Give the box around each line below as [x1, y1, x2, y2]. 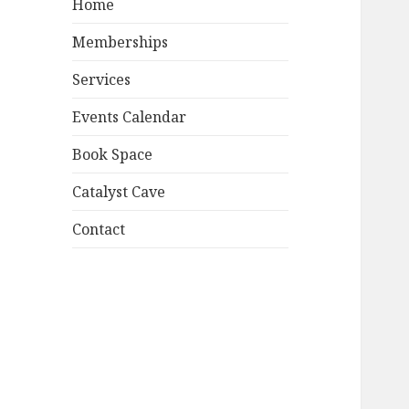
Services [72, 69, 131, 90]
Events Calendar [72, 107, 187, 128]
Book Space [72, 144, 153, 165]
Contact [72, 219, 126, 240]
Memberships [72, 32, 169, 53]
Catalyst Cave [72, 182, 166, 203]
